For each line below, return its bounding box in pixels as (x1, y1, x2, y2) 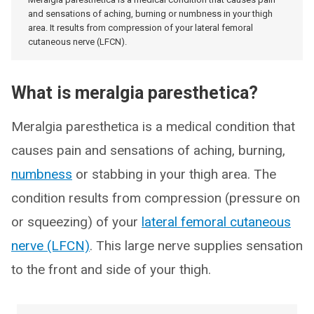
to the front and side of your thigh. (11, 261, 211, 278)
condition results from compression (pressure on (11, 190, 300, 207)
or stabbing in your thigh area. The (72, 166, 276, 183)
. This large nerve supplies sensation (90, 238, 303, 254)
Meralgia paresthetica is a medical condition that (11, 118, 295, 135)
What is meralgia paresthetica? (11, 83, 258, 104)
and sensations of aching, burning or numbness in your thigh (28, 8, 273, 20)
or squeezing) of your (11, 214, 142, 231)
